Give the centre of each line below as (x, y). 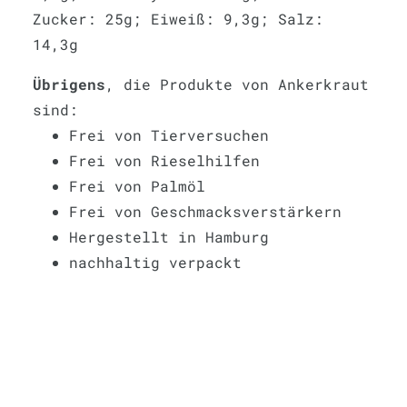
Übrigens (69, 84)
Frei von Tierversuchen (169, 134)
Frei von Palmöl (137, 185)
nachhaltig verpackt (155, 262)
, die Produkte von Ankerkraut (237, 84)
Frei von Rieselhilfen (164, 160)
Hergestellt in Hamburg (169, 236)
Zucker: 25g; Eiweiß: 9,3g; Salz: (178, 18)
